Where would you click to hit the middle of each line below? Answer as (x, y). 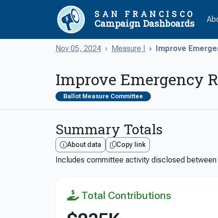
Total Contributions (125, 195)
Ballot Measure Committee (103, 96)
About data (84, 145)
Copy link (131, 145)
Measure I (128, 48)
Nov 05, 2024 (78, 48)
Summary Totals (109, 129)
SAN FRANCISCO (145, 14)
